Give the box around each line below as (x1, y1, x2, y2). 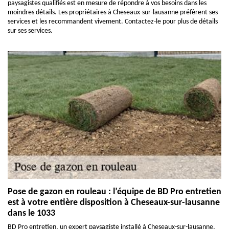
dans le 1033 (8, 209, 55, 218)
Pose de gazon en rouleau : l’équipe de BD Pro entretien (8, 187, 221, 197)
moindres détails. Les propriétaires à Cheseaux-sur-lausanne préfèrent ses (8, 9, 218, 16)
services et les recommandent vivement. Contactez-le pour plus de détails (8, 18, 218, 26)
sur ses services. (8, 27, 53, 35)
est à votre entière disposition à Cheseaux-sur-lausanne (8, 198, 220, 208)
